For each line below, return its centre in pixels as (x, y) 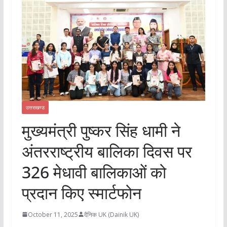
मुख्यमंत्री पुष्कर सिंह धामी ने (101, 130)
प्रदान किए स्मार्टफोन (81, 193)
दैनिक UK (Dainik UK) (111, 214)
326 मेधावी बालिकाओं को (94, 172)
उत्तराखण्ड (35, 107)
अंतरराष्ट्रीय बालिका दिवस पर (107, 151)
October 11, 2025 (53, 214)
